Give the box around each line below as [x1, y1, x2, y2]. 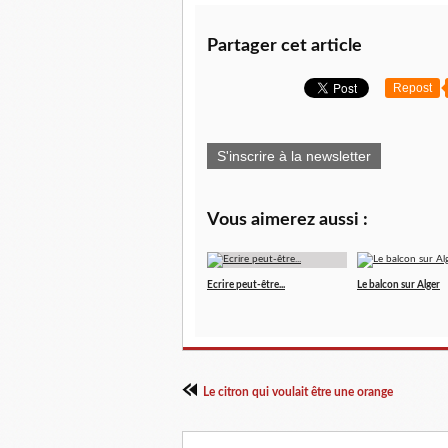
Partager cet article [207, 37, 362, 55]
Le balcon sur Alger [357, 280, 440, 290]
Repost [393, 81, 432, 95]
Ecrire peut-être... [207, 280, 285, 290]
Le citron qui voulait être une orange [203, 386, 393, 398]
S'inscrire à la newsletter [217, 148, 371, 164]
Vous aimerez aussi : [207, 211, 368, 229]
